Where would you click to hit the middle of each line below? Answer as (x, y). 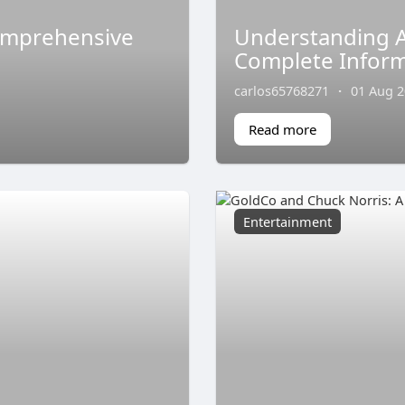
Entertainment (287, 221)
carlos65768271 (282, 90)
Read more (283, 129)
